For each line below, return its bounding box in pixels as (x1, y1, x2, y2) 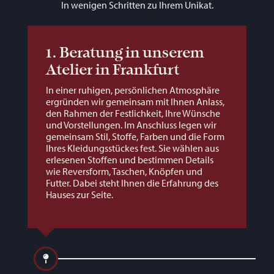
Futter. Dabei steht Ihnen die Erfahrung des (46, 177, 218, 190)
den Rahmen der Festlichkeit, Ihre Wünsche (46, 107, 220, 120)
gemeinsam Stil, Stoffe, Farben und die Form (46, 130, 224, 143)
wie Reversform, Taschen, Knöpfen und (46, 165, 202, 178)
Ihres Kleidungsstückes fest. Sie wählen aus (46, 142, 219, 155)
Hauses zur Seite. (46, 188, 113, 201)
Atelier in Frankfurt (46, 61, 180, 79)
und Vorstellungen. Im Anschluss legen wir (46, 119, 217, 131)
